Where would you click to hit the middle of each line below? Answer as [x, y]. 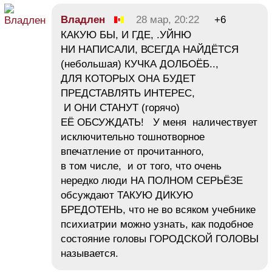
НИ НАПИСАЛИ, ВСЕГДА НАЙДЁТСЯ [150, 49]
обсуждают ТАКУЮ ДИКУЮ [127, 195]
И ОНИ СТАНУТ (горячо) [120, 107]
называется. [90, 253]
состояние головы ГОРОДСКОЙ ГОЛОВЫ [160, 239]
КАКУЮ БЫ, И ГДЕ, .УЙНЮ [126, 35]
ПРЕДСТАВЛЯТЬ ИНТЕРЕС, [128, 93]
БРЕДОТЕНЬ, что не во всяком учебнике [158, 209]
